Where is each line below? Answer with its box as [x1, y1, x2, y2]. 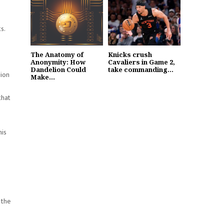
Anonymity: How [30, 57, 85, 66]
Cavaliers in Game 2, [108, 57, 175, 66]
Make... [30, 72, 55, 81]
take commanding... [108, 64, 173, 74]
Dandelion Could [30, 64, 86, 74]
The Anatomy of [30, 49, 83, 59]
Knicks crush [108, 49, 152, 59]
